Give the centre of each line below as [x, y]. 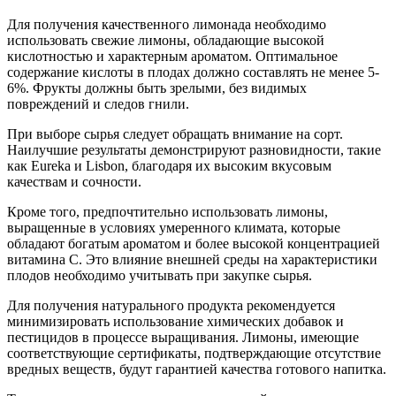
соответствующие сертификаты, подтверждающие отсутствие [194, 353]
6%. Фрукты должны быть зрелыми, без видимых [157, 88]
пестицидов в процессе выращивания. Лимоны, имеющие [183, 337]
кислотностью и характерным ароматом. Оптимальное [172, 56]
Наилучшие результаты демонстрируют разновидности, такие [194, 149]
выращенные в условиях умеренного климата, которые [174, 227]
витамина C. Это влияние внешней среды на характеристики [192, 259]
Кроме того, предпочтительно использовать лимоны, [168, 211]
